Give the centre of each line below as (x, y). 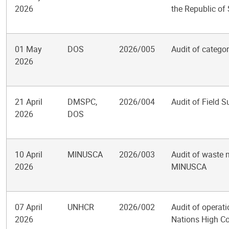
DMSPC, (82, 102)
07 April (29, 207)
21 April (29, 102)
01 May (28, 49)
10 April (29, 154)
